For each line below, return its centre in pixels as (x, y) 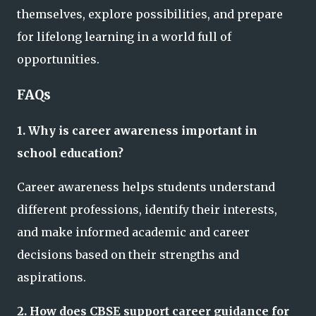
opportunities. (58, 59)
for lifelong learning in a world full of (124, 37)
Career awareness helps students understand (146, 187)
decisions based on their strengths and (128, 255)
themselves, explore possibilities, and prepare (150, 14)
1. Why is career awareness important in (137, 131)
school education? (70, 153)
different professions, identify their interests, (147, 210)
